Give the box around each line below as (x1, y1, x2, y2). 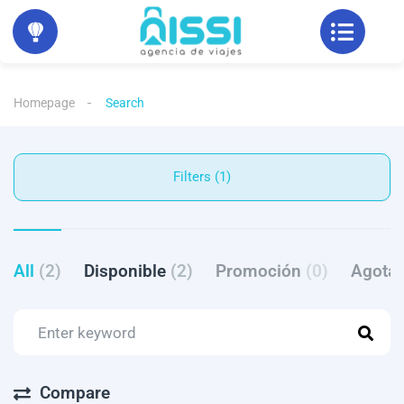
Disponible (84, 261, 170, 282)
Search (106, 96, 144, 111)
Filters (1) (215, 169, 231, 186)
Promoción (216, 261, 306, 282)
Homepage (14, 96, 75, 111)
